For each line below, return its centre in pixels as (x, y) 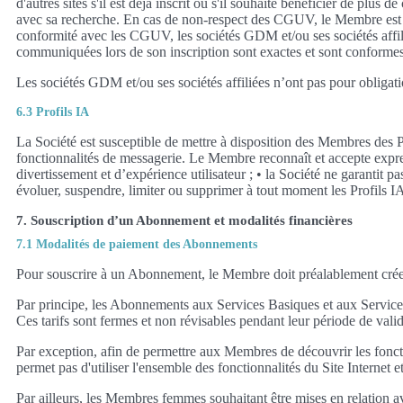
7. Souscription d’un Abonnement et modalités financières (184, 220)
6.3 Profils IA (53, 112)
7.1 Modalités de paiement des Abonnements (137, 244)
